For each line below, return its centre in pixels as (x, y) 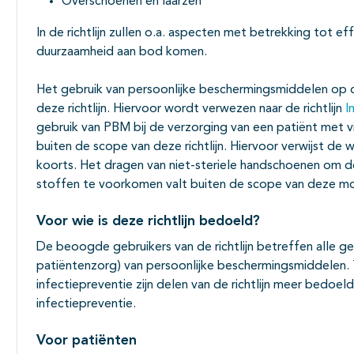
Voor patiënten (87, 341)
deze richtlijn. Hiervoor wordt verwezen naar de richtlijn (191, 109)
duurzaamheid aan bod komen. (122, 53)
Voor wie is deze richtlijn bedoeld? (148, 222)
